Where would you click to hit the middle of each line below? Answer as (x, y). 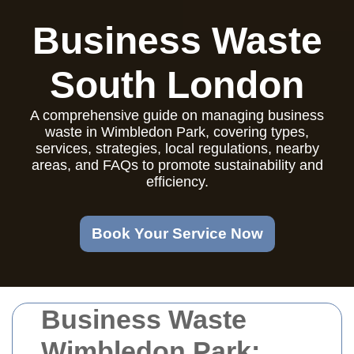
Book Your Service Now (177, 233)
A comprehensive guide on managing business (177, 115)
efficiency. (177, 182)
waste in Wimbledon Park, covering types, (177, 132)
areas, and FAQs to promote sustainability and (177, 165)
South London (177, 85)
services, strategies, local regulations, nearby (177, 149)
